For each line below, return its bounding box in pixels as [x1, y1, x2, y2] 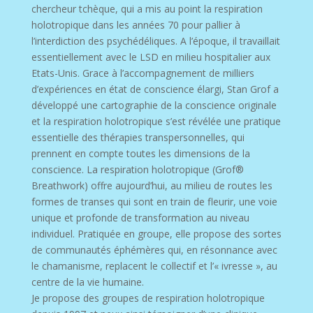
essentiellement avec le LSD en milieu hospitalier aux [31, 50, 270, 64]
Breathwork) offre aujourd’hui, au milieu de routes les [31, 178, 272, 192]
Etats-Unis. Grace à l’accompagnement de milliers [31, 66, 254, 80]
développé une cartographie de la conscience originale [31, 98, 277, 112]
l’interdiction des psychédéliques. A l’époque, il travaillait [31, 34, 280, 48]
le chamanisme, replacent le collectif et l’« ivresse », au [31, 259, 277, 272]
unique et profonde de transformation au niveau [31, 210, 249, 224]
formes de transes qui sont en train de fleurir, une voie [31, 194, 277, 208]
